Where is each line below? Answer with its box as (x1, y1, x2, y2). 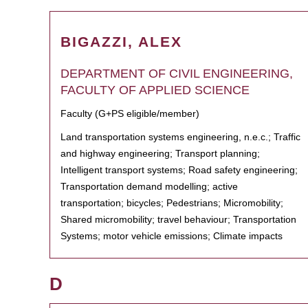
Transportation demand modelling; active (60, 181, 238, 192)
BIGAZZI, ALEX (60, 34, 182, 49)
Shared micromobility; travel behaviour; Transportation (60, 214, 296, 225)
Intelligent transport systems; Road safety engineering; (60, 164, 298, 175)
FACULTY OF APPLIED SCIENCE (60, 83, 250, 97)
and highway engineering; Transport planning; (60, 148, 260, 159)
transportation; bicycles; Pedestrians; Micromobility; (60, 197, 283, 208)
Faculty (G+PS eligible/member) (60, 108, 199, 119)
